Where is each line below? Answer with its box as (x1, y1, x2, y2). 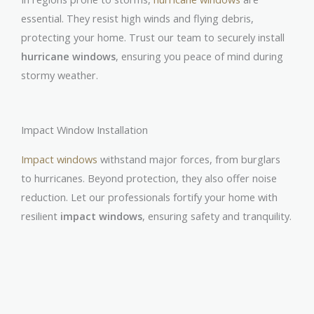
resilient (21, 208, 60, 223)
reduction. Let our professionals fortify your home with (21, 189, 278, 204)
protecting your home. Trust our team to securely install (21, 30, 285, 45)
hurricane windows (21, 49, 116, 64)
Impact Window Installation (21, 122, 148, 137)
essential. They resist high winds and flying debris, (21, 11, 254, 26)
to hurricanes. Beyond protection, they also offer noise (21, 170, 277, 185)
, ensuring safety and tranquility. (142, 208, 292, 223)
